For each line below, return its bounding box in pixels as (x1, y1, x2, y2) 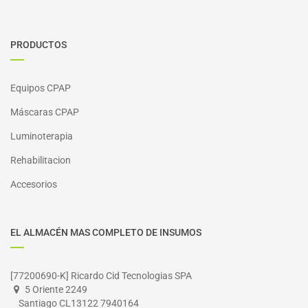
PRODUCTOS (10, 39, 67, 50)
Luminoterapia (10, 131, 73, 142)
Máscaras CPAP (10, 107, 79, 118)
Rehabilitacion (10, 155, 71, 166)
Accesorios (10, 179, 57, 190)
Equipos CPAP (10, 82, 71, 93)
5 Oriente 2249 (25, 284, 87, 295)
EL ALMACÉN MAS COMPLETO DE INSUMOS (10, 227, 201, 238)
